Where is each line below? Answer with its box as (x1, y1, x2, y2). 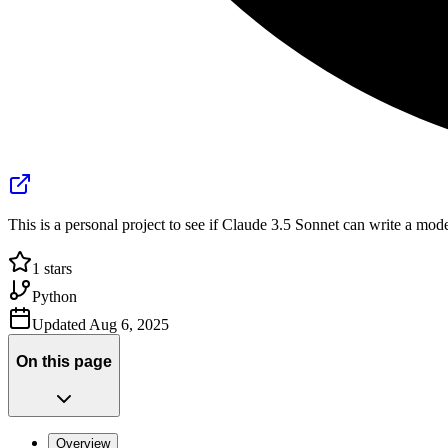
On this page (16, 353, 112, 371)
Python (32, 288, 77, 306)
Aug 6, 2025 (89, 316, 169, 334)
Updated (32, 316, 89, 334)
